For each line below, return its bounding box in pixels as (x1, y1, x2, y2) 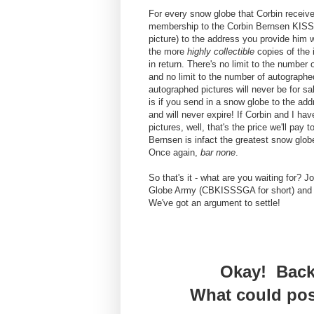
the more (149, 46, 187, 57)
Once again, (149, 147, 200, 158)
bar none (200, 147, 235, 158)
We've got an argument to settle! (149, 198, 280, 209)
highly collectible (187, 46, 254, 57)
